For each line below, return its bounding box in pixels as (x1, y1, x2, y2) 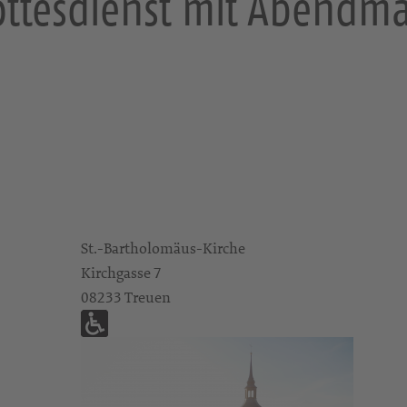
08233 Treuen (80, 287, 171, 307)
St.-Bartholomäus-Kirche (80, 238, 245, 258)
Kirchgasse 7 (80, 263, 162, 283)
